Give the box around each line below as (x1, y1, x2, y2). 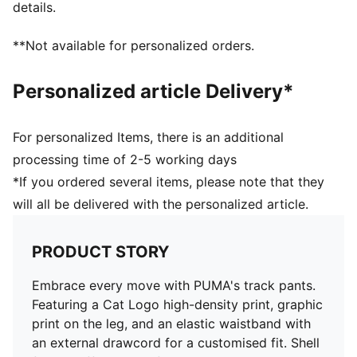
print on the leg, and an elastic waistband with (32, 316, 311, 331)
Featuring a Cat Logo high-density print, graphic (32, 296, 323, 312)
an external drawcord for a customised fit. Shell (32, 335, 320, 351)
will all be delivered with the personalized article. (13, 196, 308, 212)
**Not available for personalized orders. (13, 37, 254, 53)
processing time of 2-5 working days (13, 151, 237, 167)
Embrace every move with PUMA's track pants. (32, 277, 316, 293)
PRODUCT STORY (32, 242, 169, 261)
